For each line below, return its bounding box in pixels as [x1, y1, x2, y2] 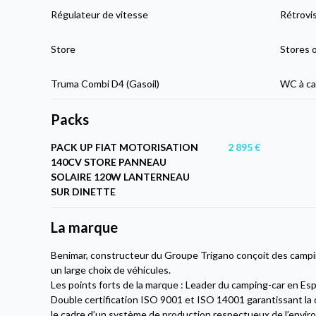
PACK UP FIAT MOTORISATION [51, 140, 199, 153]
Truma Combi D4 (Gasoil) [51, 77, 160, 90]
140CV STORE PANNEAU [51, 155, 167, 168]
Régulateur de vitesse [51, 8, 149, 20]
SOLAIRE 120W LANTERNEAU [51, 170, 190, 183]
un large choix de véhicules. [51, 263, 171, 276]
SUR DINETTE [51, 185, 116, 197]
